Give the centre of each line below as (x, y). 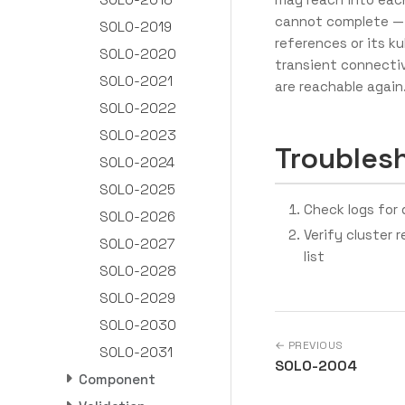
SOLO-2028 (137, 270)
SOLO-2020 (137, 53)
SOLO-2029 (137, 297)
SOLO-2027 (137, 243)
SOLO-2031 (136, 352)
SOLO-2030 (137, 325)
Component (117, 379)
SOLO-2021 (136, 80)
